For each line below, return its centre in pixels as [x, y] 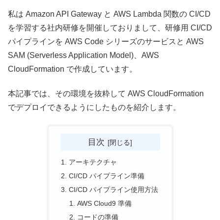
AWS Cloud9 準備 [105, 203]
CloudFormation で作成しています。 [72, 69]
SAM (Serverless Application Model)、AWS [83, 55]
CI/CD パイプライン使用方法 [113, 189]
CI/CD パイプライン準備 [106, 176]
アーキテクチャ [93, 162]
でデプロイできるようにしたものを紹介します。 [94, 108]
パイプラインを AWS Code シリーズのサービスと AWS [106, 41]
